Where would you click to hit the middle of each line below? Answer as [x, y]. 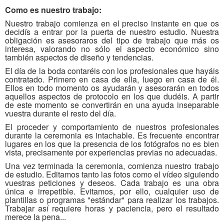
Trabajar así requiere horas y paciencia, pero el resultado [112, 208]
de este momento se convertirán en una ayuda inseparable [112, 105]
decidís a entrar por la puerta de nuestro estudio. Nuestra [112, 32]
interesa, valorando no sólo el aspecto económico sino [112, 49]
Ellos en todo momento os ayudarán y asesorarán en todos [112, 88]
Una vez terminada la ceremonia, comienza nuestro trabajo [112, 166]
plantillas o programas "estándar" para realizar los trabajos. [112, 200]
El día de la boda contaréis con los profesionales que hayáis [112, 71]
